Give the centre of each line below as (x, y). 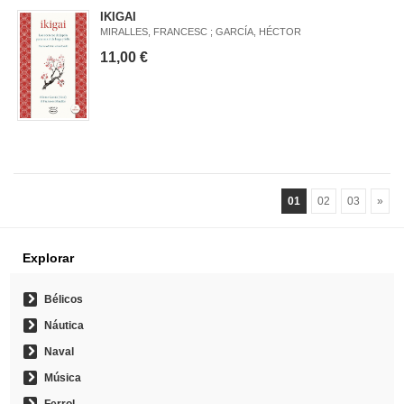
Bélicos (64, 299)
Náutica (64, 326)
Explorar (48, 258)
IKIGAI (119, 17)
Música (63, 378)
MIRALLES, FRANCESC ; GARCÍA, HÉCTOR (201, 32)
